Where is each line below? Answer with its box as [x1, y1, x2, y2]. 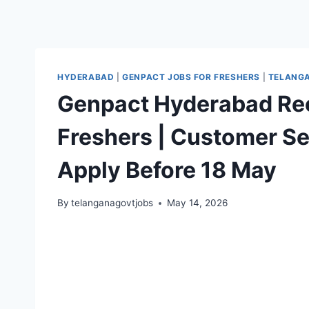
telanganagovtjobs [71, 197, 154, 209]
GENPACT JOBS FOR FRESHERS [122, 71, 261, 82]
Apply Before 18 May [57, 156, 277, 183]
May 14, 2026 [167, 197, 228, 209]
